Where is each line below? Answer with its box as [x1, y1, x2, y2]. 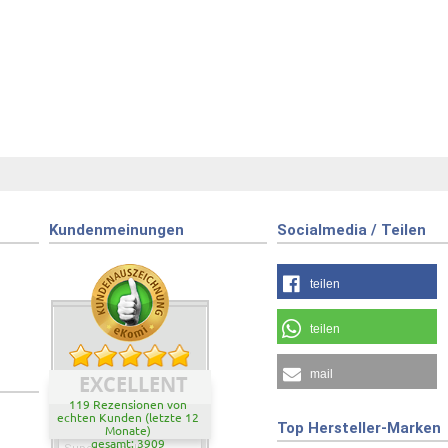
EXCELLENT [78, 370, 188, 398]
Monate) [105, 423, 151, 437]
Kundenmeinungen [49, 220, 184, 239]
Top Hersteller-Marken [276, 418, 441, 437]
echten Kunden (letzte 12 [57, 410, 199, 424]
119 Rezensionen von [69, 397, 187, 411]
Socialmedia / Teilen [276, 220, 426, 239]
